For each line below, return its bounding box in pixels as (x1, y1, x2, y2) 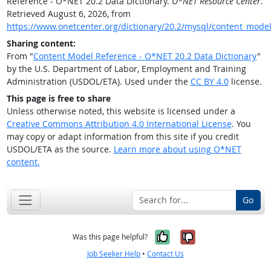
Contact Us (147, 249, 184, 260)
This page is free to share (6, 93, 111, 105)
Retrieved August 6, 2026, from (6, 8, 131, 20)
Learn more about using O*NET (113, 143, 241, 155)
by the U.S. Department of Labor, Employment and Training (6, 63, 246, 75)
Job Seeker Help (87, 249, 140, 260)
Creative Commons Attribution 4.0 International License (6, 118, 232, 130)
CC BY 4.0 (190, 76, 229, 88)
